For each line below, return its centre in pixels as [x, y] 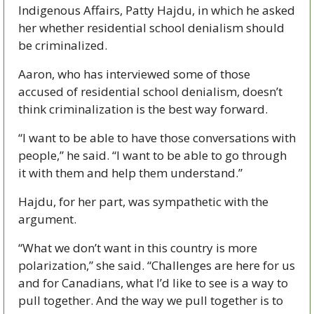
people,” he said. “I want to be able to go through [152, 155]
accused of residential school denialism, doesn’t [150, 91]
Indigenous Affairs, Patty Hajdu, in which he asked [157, 10]
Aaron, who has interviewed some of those [134, 74]
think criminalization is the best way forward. [144, 109]
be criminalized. [63, 45]
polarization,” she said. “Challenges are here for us [157, 265]
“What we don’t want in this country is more [138, 247]
